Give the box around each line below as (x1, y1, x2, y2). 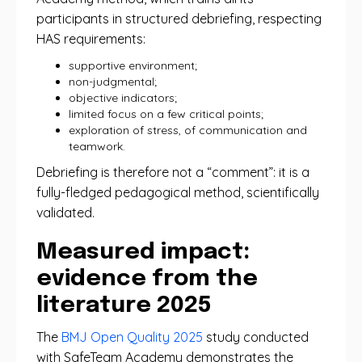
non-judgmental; (69, 74, 157, 89)
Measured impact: (36, 241, 250, 264)
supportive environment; (69, 58, 197, 73)
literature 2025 (36, 294, 212, 318)
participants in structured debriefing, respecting (36, 11, 322, 27)
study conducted (203, 329, 309, 345)
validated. (36, 204, 95, 221)
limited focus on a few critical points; (69, 107, 263, 121)
